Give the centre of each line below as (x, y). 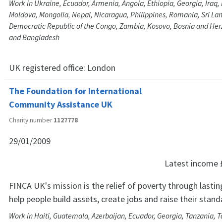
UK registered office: (48, 67)
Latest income (192, 164)
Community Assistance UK (61, 105)
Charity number (31, 120)
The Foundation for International (75, 91)
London (101, 67)
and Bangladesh (34, 37)
